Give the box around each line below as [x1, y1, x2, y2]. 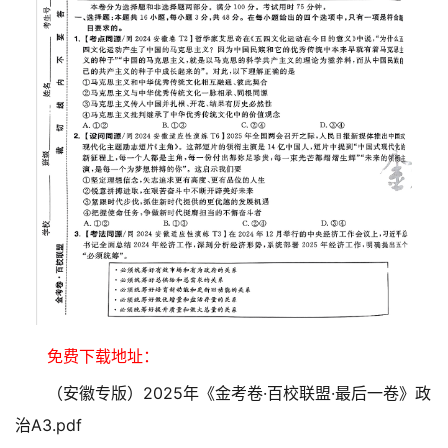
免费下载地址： [47, 346, 159, 367]
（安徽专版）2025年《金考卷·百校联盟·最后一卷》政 [47, 383, 431, 404]
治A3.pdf [15, 415, 82, 436]
